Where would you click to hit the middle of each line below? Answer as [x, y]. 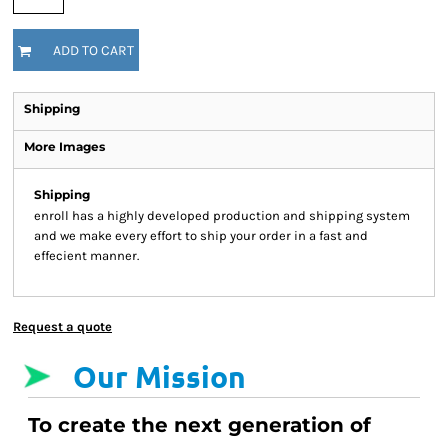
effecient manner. [86, 255]
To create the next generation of [199, 425]
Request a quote [62, 326]
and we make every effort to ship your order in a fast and [201, 235]
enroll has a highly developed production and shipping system [222, 215]
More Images [64, 146]
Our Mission [159, 376]
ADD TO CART [93, 51]
